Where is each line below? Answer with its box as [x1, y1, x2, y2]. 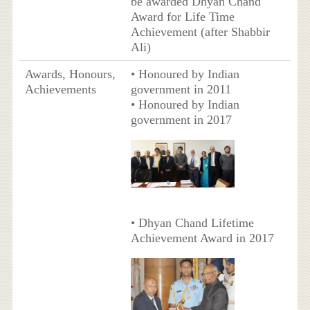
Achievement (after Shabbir [130, 24, 270, 39]
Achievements [24, 82, 96, 96]
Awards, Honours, [24, 66, 116, 81]
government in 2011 [130, 82, 231, 96]
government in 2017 [130, 112, 232, 127]
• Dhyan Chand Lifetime [130, 216, 254, 230]
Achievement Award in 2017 [130, 231, 274, 246]
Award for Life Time [130, 9, 235, 24]
